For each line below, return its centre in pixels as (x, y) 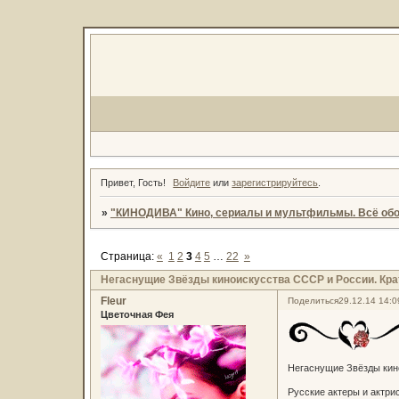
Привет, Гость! (133, 183)
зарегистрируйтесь (275, 183)
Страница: (128, 256)
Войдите (192, 183)
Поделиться (313, 301)
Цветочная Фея (137, 315)
